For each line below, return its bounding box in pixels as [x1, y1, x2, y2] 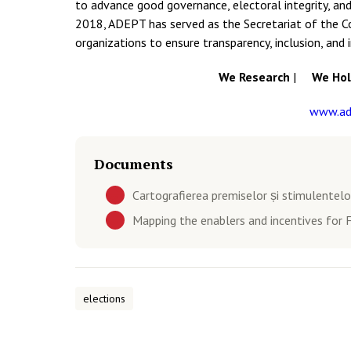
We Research [218, 68, 293, 85]
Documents [94, 154, 173, 173]
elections [83, 291, 125, 306]
